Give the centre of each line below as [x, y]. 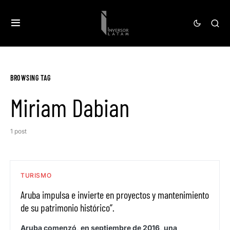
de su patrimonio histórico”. [68, 207]
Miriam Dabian [70, 107]
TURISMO [36, 175]
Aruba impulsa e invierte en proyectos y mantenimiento [115, 195]
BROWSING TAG [31, 78]
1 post [18, 131]
